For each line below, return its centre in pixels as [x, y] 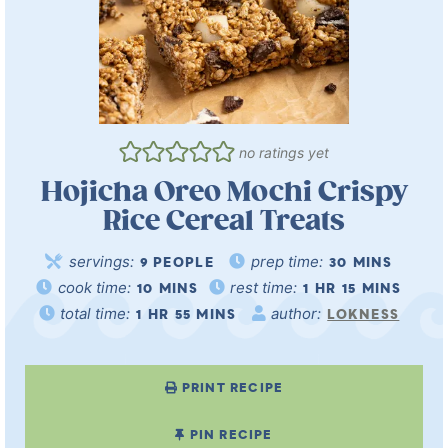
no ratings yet [283, 152]
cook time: [96, 288]
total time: [96, 314]
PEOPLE [183, 264]
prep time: [288, 262]
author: [298, 314]
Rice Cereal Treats [224, 221]
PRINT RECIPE [232, 389]
